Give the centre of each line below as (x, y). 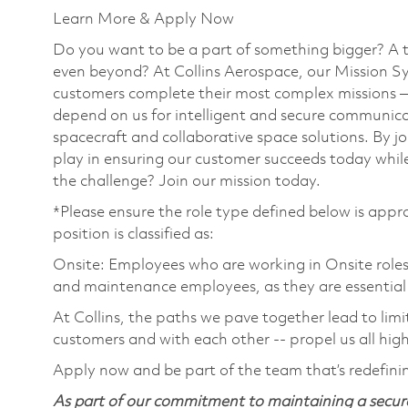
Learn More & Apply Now (143, 19)
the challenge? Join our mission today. (189, 181)
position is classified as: (133, 234)
